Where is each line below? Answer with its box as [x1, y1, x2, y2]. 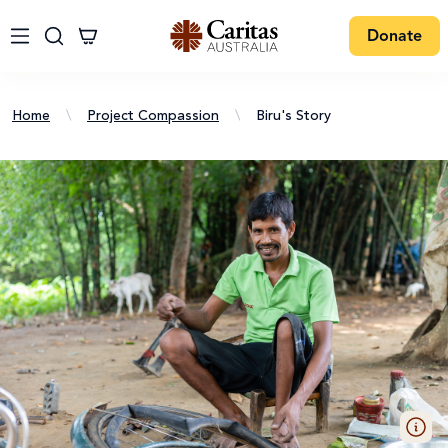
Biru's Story [256, 109, 331, 123]
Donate [367, 29, 422, 45]
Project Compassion [87, 109, 219, 123]
